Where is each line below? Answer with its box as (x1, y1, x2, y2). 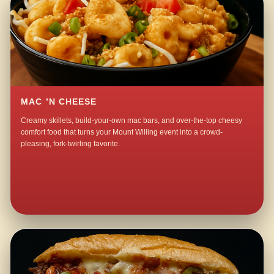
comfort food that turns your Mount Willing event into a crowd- (21, 127, 223, 136)
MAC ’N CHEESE (21, 97, 97, 106)
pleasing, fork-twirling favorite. (21, 139, 120, 148)
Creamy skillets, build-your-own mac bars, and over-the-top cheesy (21, 116, 243, 125)
